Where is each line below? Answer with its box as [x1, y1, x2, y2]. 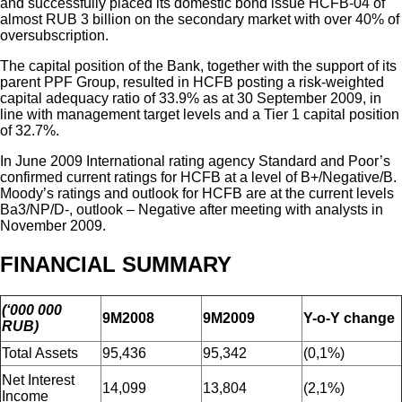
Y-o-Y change [303, 310, 395, 327]
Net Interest [2, 372, 74, 389]
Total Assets [2, 345, 78, 362]
